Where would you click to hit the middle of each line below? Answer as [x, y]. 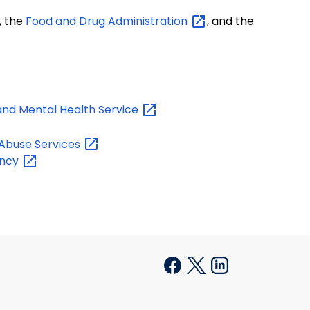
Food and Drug [67, 21]
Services [59, 144]
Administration [149, 21]
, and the [230, 21]
